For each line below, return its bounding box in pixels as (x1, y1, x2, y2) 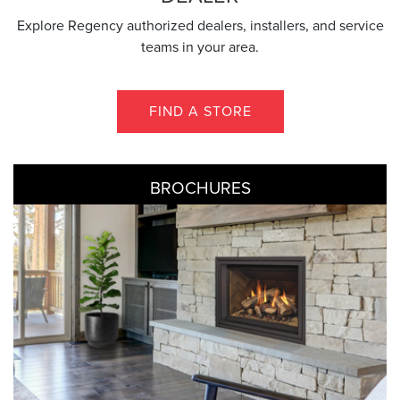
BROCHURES (149, 175, 251, 202)
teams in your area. (141, 37, 259, 58)
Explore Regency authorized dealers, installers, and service (16, 15, 384, 37)
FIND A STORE (148, 101, 252, 122)
